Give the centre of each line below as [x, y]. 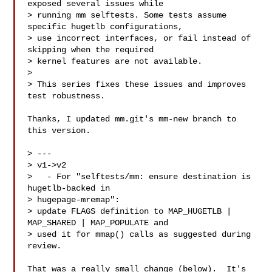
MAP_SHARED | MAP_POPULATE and [98, 223]
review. [45, 246]
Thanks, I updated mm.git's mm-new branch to [132, 119]
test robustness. [66, 96]
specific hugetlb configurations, [105, 27]
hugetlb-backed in [71, 188]
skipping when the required [91, 50]
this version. [59, 131]
